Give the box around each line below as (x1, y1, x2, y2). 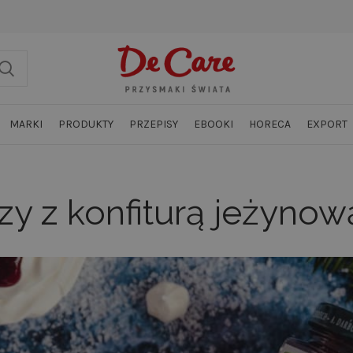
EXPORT (306, 117, 347, 131)
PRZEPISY (128, 117, 178, 131)
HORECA (248, 117, 291, 131)
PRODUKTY (58, 117, 113, 131)
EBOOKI (193, 117, 233, 131)
